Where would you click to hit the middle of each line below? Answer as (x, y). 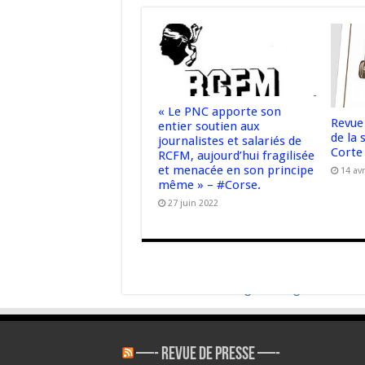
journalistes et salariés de (229, 141)
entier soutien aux (209, 126)
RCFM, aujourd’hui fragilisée (236, 155)
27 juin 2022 (193, 203)
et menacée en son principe (235, 170)
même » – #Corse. (209, 185)
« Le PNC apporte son (219, 111)
